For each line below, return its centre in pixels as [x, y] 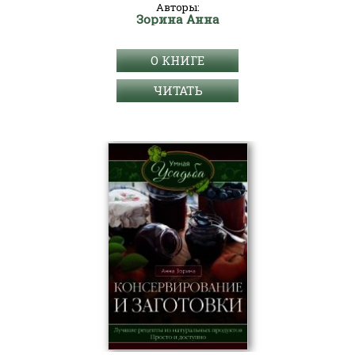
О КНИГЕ [177, 60]
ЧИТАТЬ [177, 90]
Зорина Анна [177, 19]
